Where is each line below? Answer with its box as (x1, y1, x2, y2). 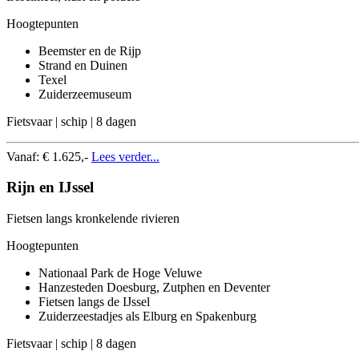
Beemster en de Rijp (38, 43, 141, 58)
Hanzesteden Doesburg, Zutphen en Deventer (38, 280, 270, 294)
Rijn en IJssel (6, 179, 94, 196)
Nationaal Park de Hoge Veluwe (38, 266, 202, 280)
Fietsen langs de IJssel (38, 295, 150, 309)
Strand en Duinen (38, 58, 127, 72)
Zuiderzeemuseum (38, 87, 131, 101)
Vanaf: (6, 149, 42, 163)
